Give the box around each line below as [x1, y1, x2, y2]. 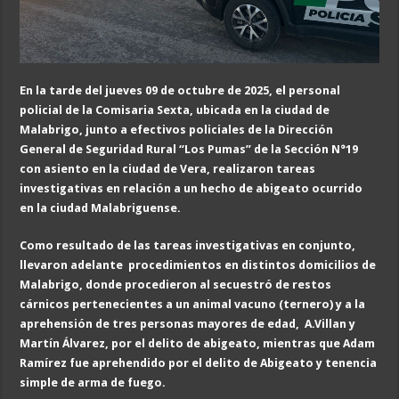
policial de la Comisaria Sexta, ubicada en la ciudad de [20, 103, 330, 118]
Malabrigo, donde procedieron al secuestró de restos [20, 278, 332, 292]
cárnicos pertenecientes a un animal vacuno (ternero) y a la [20, 297, 366, 312]
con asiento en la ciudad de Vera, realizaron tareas [20, 162, 316, 176]
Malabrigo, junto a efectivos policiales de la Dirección [20, 123, 334, 137]
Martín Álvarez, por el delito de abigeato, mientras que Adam [20, 337, 376, 351]
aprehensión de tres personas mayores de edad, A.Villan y [20, 317, 356, 331]
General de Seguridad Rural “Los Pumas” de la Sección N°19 [20, 142, 359, 157]
